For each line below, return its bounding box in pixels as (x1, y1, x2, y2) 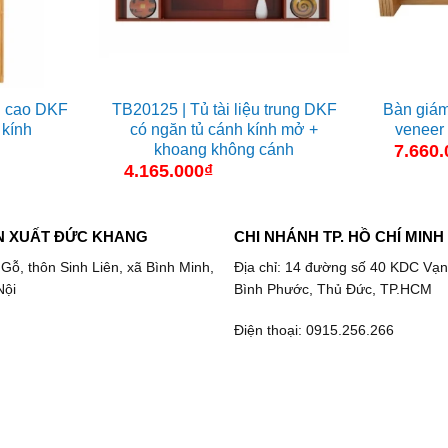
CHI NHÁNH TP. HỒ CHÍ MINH (233, 227, 444, 245)
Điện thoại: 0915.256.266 (233, 321, 394, 338)
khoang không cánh (154, 140, 294, 158)
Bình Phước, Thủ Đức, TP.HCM (233, 281, 432, 298)
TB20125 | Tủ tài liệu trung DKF (111, 100, 337, 118)
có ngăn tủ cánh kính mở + (130, 120, 318, 138)
